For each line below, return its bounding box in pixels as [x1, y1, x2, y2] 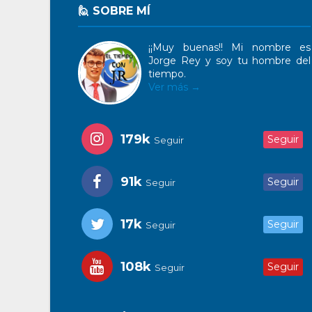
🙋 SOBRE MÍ [78, 4, 150, 17]
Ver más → [148, 81, 201, 93]
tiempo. [148, 68, 186, 80]
